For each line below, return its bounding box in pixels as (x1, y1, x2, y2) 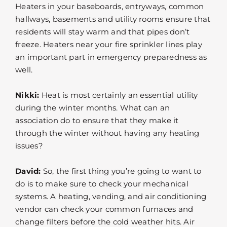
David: (15, 166, 41, 176)
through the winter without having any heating (15, 128, 200, 138)
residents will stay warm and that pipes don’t (15, 27, 190, 37)
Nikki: (15, 90, 40, 100)
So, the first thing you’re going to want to (41, 166, 202, 176)
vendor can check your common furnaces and (15, 204, 194, 214)
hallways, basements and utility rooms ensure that (15, 14, 211, 24)
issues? (15, 141, 43, 151)
